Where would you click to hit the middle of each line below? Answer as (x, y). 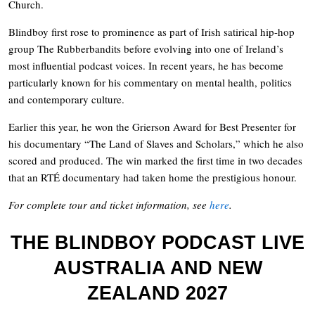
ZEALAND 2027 (157, 293)
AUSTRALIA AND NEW (157, 268)
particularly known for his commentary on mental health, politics (150, 82)
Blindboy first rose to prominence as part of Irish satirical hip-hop (152, 31)
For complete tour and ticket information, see (109, 204)
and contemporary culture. (66, 99)
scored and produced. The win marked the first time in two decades (155, 160)
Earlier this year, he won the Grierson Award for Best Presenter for (152, 126)
